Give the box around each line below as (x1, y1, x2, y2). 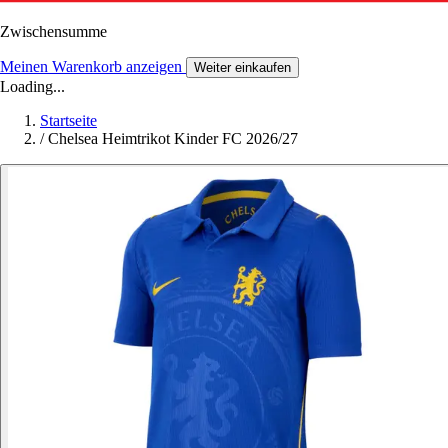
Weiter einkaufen (194, 59, 291, 75)
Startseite (40, 111, 97, 129)
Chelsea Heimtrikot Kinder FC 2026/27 (48, 129, 298, 147)
